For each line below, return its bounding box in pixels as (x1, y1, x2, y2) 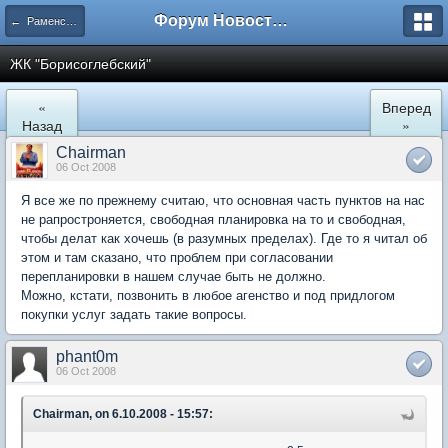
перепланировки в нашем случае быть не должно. (21, 269, 326, 284)
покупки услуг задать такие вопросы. (21, 307, 247, 322)
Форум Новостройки (272, 12, 288, 29)
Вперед (381, 97, 431, 117)
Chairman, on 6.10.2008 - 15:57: (33, 407, 213, 421)
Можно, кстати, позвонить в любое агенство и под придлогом (21, 288, 395, 303)
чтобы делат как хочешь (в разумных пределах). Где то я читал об (21, 231, 427, 246)
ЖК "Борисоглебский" (10, 56, 151, 72)
